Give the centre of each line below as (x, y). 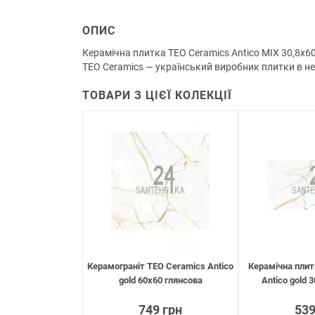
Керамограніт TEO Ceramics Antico (160, 266)
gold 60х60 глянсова (160, 281)
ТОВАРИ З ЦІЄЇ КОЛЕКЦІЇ (157, 96)
